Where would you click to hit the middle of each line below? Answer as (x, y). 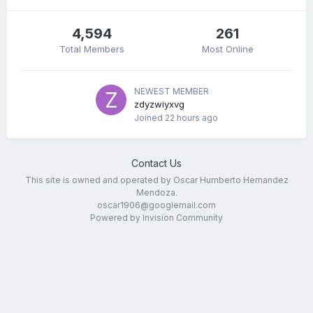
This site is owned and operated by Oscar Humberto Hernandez (156, 180)
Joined (149, 118)
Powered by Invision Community (156, 218)
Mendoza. (156, 192)
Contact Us (156, 163)
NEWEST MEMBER (171, 91)
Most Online (227, 49)
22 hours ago (191, 118)
